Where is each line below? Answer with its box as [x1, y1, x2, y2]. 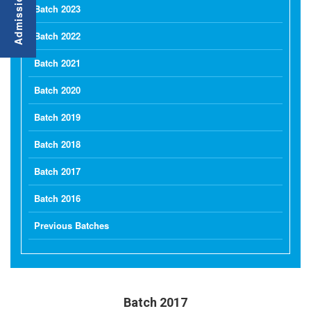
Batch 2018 [34, 137, 81, 151]
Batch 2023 [34, 2, 81, 15]
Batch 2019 [34, 110, 81, 124]
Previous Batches [34, 219, 109, 232]
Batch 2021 [34, 56, 81, 69]
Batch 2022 [34, 29, 81, 42]
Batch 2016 [34, 192, 81, 205]
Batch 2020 [34, 83, 81, 96]
